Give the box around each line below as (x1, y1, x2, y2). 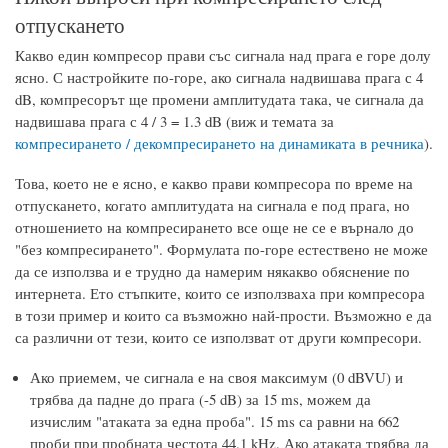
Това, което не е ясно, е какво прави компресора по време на (15, 172, 413, 193)
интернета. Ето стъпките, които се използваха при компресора (15, 282, 425, 303)
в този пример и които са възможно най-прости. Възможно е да (15, 304, 432, 325)
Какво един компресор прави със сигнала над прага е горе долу (15, 44, 431, 65)
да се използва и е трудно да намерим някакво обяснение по (15, 260, 410, 281)
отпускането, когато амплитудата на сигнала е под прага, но (15, 194, 410, 215)
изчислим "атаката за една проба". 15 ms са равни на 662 (30, 410, 399, 431)
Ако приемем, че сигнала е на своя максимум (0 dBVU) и (30, 366, 403, 387)
